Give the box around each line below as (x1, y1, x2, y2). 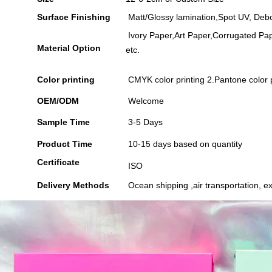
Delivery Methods (34, 180, 109, 190)
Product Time (34, 139, 92, 149)
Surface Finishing (34, 12, 110, 22)
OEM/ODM (34, 96, 79, 106)
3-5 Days (125, 117, 163, 127)
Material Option (34, 43, 101, 53)
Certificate (34, 157, 80, 167)
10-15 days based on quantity (125, 139, 242, 149)
